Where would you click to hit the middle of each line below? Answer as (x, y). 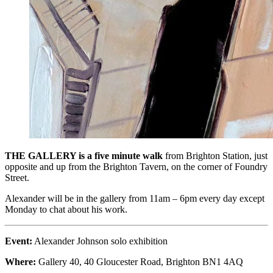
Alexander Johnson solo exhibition (100, 241)
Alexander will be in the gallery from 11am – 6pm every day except (135, 199)
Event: (19, 241)
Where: (20, 262)
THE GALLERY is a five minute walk (84, 156)
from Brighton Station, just (215, 156)
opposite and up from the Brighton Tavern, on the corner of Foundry (136, 167)
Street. (17, 178)
